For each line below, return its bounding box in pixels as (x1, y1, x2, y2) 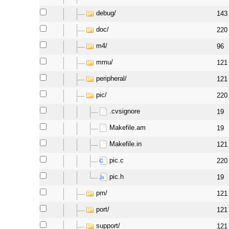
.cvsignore (109, 107, 141, 116)
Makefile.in (109, 140, 142, 148)
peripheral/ (96, 75, 127, 83)
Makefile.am (109, 124, 146, 132)
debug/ (96, 9, 117, 17)
